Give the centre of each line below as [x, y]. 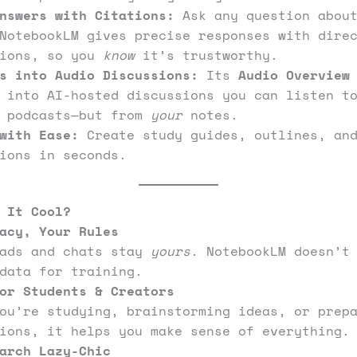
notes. [210, 115]
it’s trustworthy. [206, 55]
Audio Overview [294, 75]
